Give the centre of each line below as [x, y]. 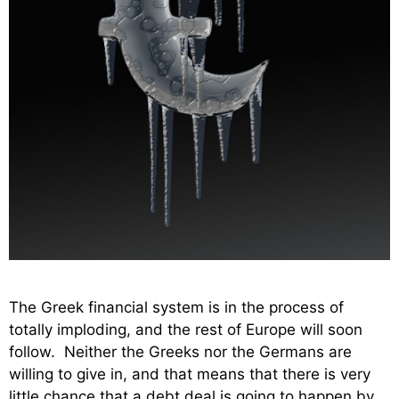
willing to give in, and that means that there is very [190, 374]
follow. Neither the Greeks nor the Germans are [180, 351]
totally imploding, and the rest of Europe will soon [186, 329]
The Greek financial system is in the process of [176, 307]
